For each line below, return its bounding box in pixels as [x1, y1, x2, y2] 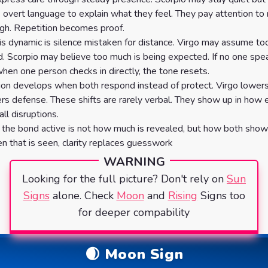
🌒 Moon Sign [84, 245, 184, 264]
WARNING [103, 154, 165, 170]
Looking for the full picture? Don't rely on [22, 172, 224, 186]
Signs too [200, 188, 245, 203]
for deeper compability [78, 205, 190, 220]
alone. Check [52, 188, 114, 203]
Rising [167, 188, 197, 203]
